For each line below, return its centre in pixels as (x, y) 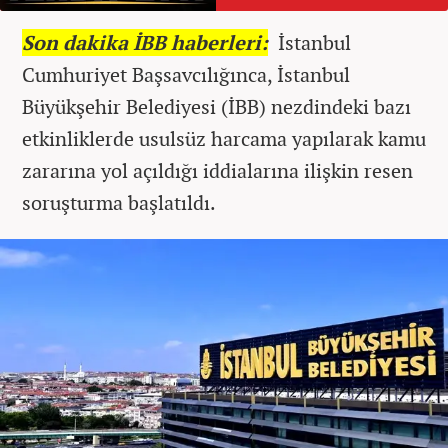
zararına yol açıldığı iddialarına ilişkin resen (217, 170)
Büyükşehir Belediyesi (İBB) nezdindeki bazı (216, 106)
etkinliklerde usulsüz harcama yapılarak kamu (224, 138)
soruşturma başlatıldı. (119, 202)
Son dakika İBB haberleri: (145, 42)
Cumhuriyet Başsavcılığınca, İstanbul (186, 74)
